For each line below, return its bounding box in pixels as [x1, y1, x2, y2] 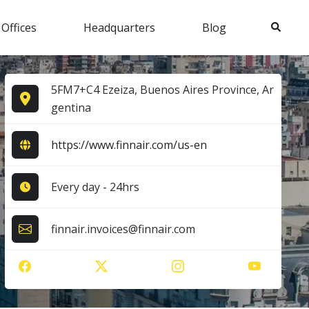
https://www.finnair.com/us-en [50, 137, 207, 152]
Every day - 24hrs [50, 179, 139, 195]
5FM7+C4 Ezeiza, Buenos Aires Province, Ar [50, 81, 274, 97]
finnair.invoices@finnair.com [50, 221, 195, 237]
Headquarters [83, 19, 155, 35]
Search [270, 19, 300, 32]
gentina [50, 99, 91, 115]
